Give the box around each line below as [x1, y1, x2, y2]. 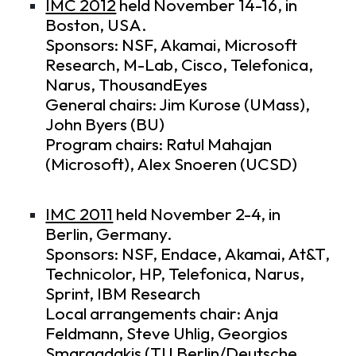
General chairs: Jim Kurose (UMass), [45, 93, 311, 115]
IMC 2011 [45, 203, 114, 226]
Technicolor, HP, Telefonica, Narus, [45, 263, 305, 285]
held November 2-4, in [113, 203, 281, 226]
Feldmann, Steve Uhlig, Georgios [45, 323, 288, 345]
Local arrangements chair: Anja [45, 303, 279, 325]
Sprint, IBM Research [45, 283, 201, 305]
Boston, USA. [45, 14, 148, 36]
